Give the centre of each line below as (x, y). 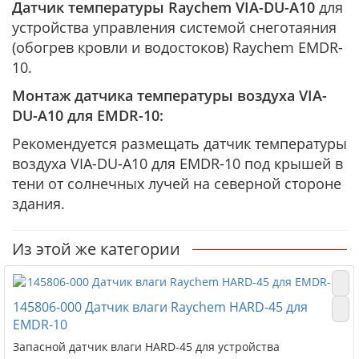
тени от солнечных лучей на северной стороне (177, 184)
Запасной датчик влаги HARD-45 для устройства (146, 347)
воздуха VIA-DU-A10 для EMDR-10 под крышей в (177, 163)
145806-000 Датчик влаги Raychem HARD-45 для (160, 307)
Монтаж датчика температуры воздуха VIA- (169, 95)
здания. (38, 204)
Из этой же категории (96, 249)
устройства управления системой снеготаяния (174, 27)
